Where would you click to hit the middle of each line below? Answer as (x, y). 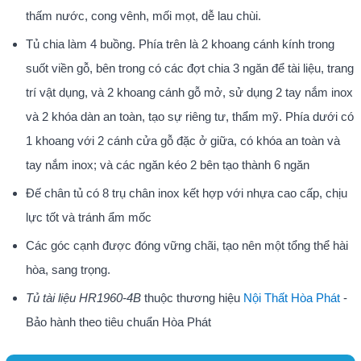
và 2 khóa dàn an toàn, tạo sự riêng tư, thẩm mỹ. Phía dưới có (189, 116)
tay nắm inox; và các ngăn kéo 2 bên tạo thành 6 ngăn (167, 164)
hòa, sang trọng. (68, 269)
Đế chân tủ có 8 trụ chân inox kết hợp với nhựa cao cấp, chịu (186, 193)
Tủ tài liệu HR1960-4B (83, 297)
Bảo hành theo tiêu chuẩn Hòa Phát (118, 322)
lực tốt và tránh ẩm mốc (88, 217)
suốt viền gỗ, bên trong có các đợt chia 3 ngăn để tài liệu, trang (189, 68)
